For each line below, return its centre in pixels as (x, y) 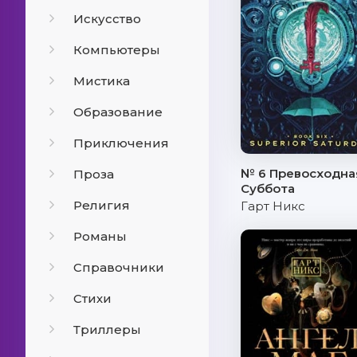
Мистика (102, 81)
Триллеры (107, 330)
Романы (100, 236)
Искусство (107, 19)
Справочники (119, 267)
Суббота (268, 188)
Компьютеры (117, 50)
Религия (102, 205)
